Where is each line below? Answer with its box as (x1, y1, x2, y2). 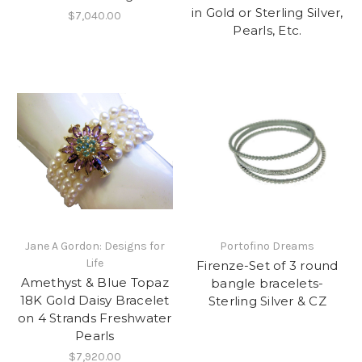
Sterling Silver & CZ (208, 293, 326, 309)
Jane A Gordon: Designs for (24, 239, 165, 254)
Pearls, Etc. (233, 22, 302, 38)
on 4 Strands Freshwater (17, 310, 172, 326)
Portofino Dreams (220, 239, 315, 254)
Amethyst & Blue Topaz (20, 275, 169, 291)
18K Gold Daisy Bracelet (19, 293, 170, 309)
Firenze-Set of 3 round (196, 258, 339, 274)
